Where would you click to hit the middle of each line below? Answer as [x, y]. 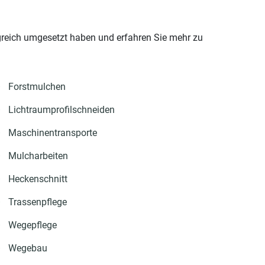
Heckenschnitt [38, 179]
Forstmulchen [37, 87]
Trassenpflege [38, 202]
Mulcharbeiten [38, 156]
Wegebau [28, 248]
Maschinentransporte [53, 133]
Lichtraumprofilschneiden [62, 110]
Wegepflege [33, 225]
